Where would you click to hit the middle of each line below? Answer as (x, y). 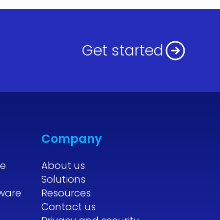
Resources (66, 193)
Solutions (63, 179)
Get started (123, 51)
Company (71, 139)
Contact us (68, 207)
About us (63, 166)
